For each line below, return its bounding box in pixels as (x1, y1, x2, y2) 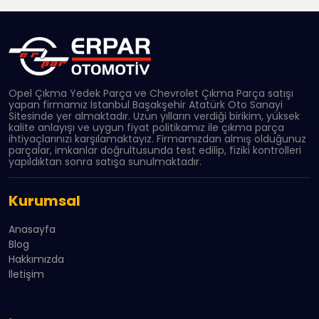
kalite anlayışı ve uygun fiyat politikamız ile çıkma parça (9, 120, 284, 135)
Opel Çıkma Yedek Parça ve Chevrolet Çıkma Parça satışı (9, 85, 293, 100)
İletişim (9, 266, 44, 281)
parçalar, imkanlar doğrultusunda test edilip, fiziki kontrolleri (9, 142, 301, 157)
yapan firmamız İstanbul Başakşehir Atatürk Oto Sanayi (9, 97, 283, 112)
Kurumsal (9, 190, 80, 211)
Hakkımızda (9, 251, 64, 266)
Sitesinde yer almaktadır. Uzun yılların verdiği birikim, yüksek (9, 108, 300, 123)
